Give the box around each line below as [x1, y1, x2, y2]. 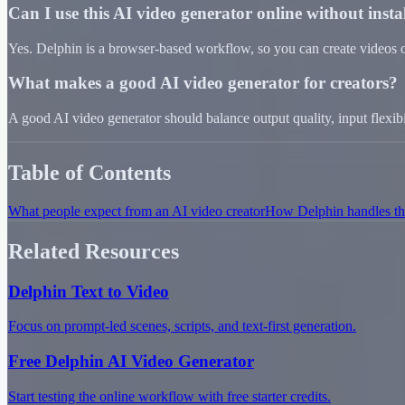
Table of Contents [8, 160, 171, 184]
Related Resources [8, 239, 179, 263]
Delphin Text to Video [8, 281, 169, 301]
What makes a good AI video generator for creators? [8, 73, 398, 93]
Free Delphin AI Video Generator [8, 352, 254, 372]
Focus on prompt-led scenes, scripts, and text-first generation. [8, 318, 356, 334]
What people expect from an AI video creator [8, 202, 265, 219]
